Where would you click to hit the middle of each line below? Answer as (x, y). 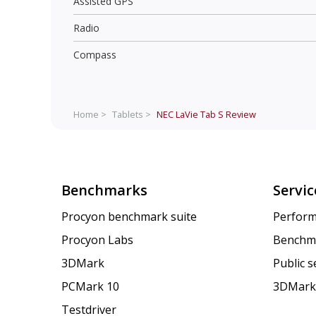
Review (240, 114)
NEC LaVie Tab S (190, 114)
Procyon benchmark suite (129, 217)
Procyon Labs (97, 240)
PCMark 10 (90, 287)
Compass (95, 54)
